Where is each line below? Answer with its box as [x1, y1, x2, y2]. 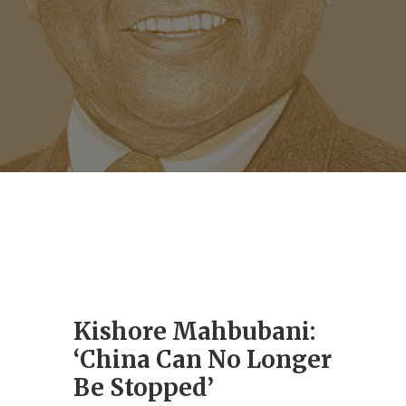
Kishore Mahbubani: [72, 316, 315, 346]
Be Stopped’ [72, 372, 214, 402]
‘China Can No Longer [72, 344, 332, 374]
